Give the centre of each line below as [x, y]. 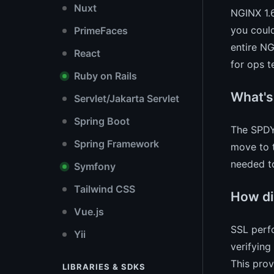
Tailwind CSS [103, 189]
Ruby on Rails [104, 76]
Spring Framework [115, 144]
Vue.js [88, 212]
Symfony [94, 166]
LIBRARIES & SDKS [104, 267]
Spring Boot [101, 121]
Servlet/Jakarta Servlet [125, 98]
